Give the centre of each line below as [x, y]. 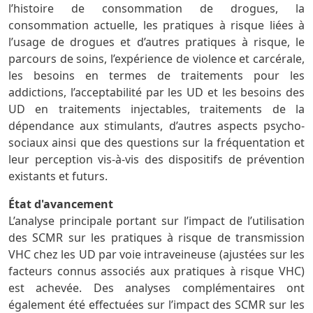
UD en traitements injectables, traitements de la [156, 109]
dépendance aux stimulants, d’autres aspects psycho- [156, 125]
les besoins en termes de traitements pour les [156, 75]
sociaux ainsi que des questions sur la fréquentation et [156, 142]
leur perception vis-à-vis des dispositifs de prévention [156, 159]
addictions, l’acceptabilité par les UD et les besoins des [156, 92]
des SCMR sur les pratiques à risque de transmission [156, 237]
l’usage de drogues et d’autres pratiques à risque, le [156, 42]
